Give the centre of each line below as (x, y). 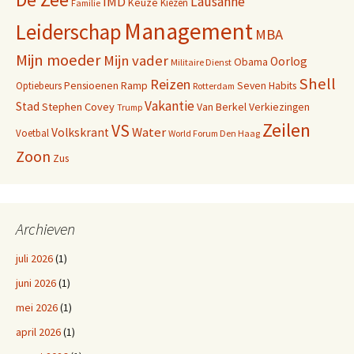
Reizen (170, 84)
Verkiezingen (279, 107)
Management (188, 31)
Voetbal (32, 133)
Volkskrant (80, 132)
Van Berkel (222, 107)
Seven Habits (267, 85)
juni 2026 (36, 283)
